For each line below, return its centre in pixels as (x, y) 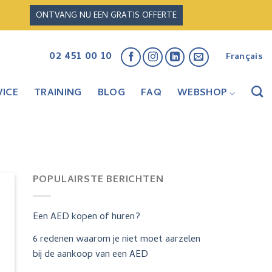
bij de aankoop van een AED (90, 255)
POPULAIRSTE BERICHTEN (98, 181)
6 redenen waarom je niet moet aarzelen (116, 240)
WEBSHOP (202, 93)
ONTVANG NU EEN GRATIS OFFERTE (106, 16)
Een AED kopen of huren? (86, 217)
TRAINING (58, 93)
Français (244, 57)
